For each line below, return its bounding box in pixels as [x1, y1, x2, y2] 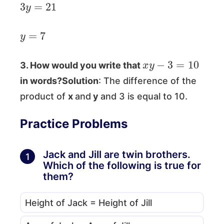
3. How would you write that [20, 60, 142, 71]
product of [20, 91, 68, 102]
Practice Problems [20, 116, 127, 131]
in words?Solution [20, 75, 98, 86]
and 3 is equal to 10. [100, 91, 187, 102]
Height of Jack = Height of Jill [25, 197, 152, 208]
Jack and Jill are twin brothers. [43, 148, 190, 161]
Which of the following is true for [43, 159, 201, 172]
